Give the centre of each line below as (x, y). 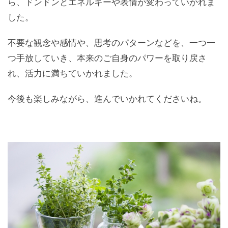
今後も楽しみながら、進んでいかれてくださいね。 (107, 99)
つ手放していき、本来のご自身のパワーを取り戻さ (107, 58)
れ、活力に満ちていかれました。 (73, 74)
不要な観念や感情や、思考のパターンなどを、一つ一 (111, 43)
